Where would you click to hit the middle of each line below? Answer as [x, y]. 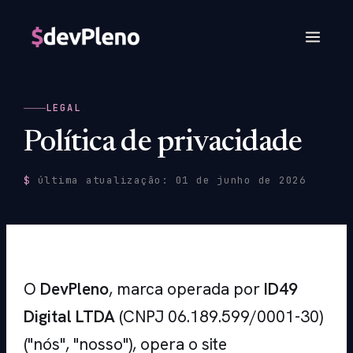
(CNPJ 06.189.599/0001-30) [219, 317]
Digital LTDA [69, 317]
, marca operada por [186, 289]
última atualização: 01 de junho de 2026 [168, 180]
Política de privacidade [163, 144]
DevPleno [74, 289]
